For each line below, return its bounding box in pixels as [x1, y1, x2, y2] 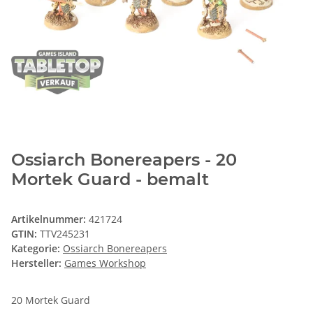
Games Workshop [64, 256, 146, 270]
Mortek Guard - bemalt [11, 169, 209, 190]
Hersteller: [11, 256, 61, 270]
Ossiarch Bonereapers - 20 [11, 150, 237, 170]
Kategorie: [11, 242, 63, 256]
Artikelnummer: [11, 212, 89, 226]
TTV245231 [40, 227, 90, 241]
